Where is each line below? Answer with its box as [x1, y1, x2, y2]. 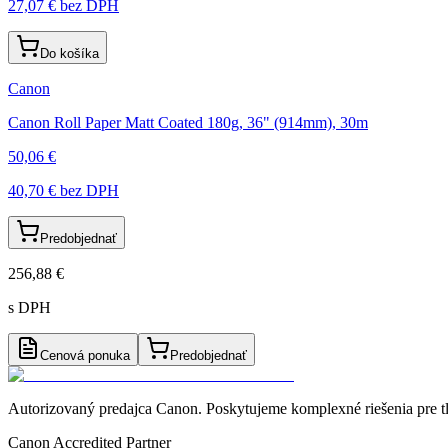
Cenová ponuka [40, 347, 130, 363]
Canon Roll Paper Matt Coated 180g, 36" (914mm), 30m [8, 113, 368, 131]
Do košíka [40, 45, 99, 61]
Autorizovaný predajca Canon [8, 399, 198, 417]
